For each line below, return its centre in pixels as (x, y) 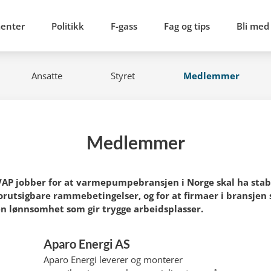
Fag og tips (187, 26)
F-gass (124, 26)
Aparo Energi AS (87, 244)
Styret (122, 76)
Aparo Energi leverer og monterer (113, 260)
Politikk (68, 26)
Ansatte (47, 76)
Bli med (253, 26)
